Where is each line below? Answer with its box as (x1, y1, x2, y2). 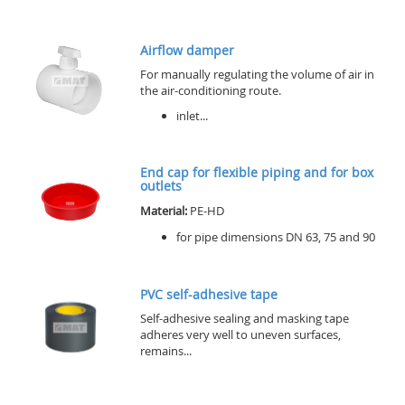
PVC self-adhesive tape (140, 286, 278, 304)
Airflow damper (140, 42, 234, 60)
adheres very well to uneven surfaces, (140, 326, 341, 344)
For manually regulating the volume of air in (140, 66, 374, 83)
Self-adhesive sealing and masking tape (140, 310, 349, 327)
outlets (140, 177, 182, 195)
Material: (140, 202, 187, 220)
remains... (140, 343, 192, 360)
